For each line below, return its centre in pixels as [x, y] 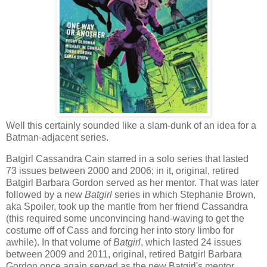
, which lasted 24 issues [191, 242]
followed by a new [45, 194]
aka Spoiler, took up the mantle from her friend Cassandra [127, 206]
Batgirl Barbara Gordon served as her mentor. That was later [132, 182]
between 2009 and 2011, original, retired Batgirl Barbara [124, 254]
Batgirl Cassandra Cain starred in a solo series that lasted [127, 159]
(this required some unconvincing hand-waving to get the [125, 218]
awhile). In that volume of [58, 242]
